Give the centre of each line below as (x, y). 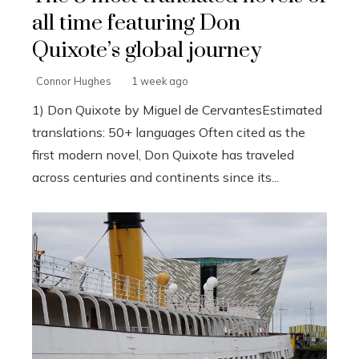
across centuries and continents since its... (155, 177)
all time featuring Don (136, 23)
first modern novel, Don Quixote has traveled (163, 154)
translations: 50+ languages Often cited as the (169, 132)
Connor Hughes (74, 81)
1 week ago (160, 81)
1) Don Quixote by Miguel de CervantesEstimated (177, 109)
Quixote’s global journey (147, 50)
